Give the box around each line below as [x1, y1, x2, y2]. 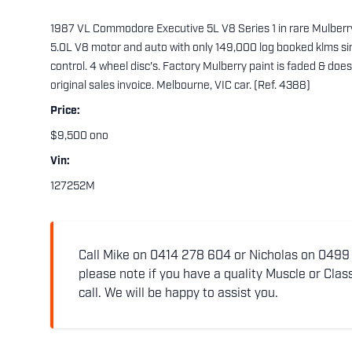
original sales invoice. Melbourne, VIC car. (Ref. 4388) [50, 79, 310, 92]
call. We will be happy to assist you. [79, 287, 278, 300]
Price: [50, 104, 80, 117]
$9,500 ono [50, 130, 108, 142]
